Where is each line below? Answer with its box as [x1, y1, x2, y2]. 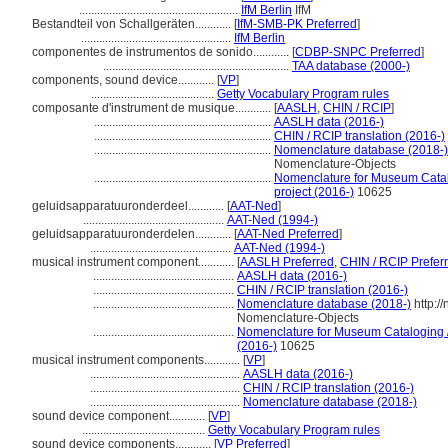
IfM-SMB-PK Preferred [237, 17, 357, 31]
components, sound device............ [32, 73, 217, 87]
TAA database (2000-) [292, 59, 410, 73]
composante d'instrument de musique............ [32, 101, 274, 115]
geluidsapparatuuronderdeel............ [32, 199, 227, 213]
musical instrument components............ [32, 353, 243, 367]
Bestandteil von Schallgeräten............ [32, 17, 234, 31]
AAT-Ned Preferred [237, 227, 339, 241]
